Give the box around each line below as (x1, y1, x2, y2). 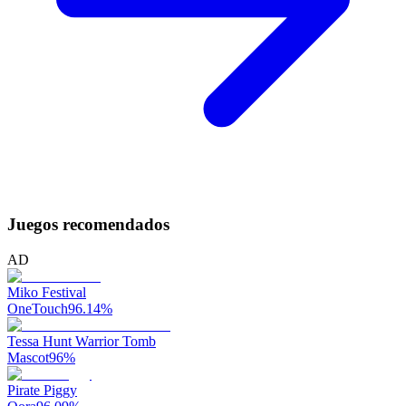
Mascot (7, 350, 49, 366)
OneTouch (7, 301, 68, 317)
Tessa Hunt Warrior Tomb (7, 333, 156, 350)
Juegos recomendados (7, 215, 169, 235)
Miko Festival (7, 285, 86, 301)
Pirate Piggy (7, 382, 77, 399)
